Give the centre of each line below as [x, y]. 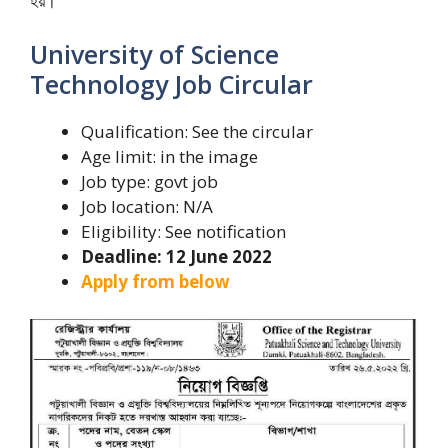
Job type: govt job [149, 181]
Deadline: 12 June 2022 [176, 256]
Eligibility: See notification [183, 231]
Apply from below [155, 281]
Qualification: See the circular [197, 131]
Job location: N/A [147, 206]
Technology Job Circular [171, 83]
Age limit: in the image [169, 156]
